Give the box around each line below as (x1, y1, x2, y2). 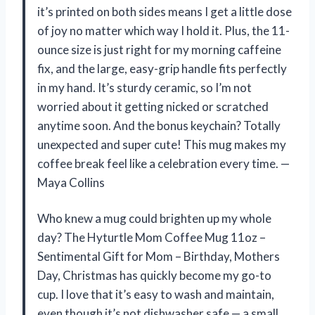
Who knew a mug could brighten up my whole (37, 210, 271, 226)
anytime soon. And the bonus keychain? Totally (37, 117, 281, 133)
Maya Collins (37, 174, 105, 190)
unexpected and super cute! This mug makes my (37, 136, 286, 152)
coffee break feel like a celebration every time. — (37, 155, 290, 171)
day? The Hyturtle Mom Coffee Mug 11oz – (37, 229, 266, 245)
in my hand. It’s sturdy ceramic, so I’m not (37, 79, 252, 95)
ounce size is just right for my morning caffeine (37, 41, 281, 57)
